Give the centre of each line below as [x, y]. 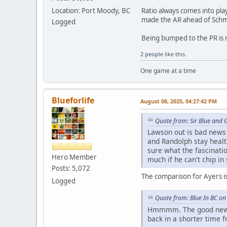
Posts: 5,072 [71, 168]
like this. [175, 54]
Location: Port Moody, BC [91, 10]
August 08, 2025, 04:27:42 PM [179, 101]
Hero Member [74, 157]
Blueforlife [73, 100]
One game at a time [168, 70]
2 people [152, 54]
